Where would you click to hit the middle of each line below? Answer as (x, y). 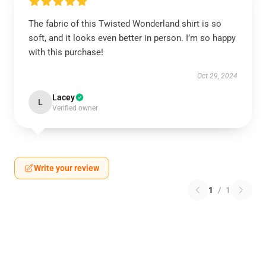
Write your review (66, 168)
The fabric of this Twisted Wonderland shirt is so (125, 24)
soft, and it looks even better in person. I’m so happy (132, 38)
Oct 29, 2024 (217, 76)
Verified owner (75, 108)
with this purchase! (66, 52)
